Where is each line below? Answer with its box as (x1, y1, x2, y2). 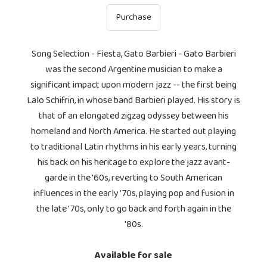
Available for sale (95, 248, 172, 263)
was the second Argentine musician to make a (45, 62, 222, 77)
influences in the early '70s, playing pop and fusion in (33, 186, 234, 201)
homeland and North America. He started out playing (31, 124, 236, 139)
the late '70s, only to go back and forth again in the (36, 201, 231, 217)
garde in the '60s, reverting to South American (45, 170, 222, 186)
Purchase (116, 10, 151, 25)
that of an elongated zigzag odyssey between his (38, 108, 229, 124)
